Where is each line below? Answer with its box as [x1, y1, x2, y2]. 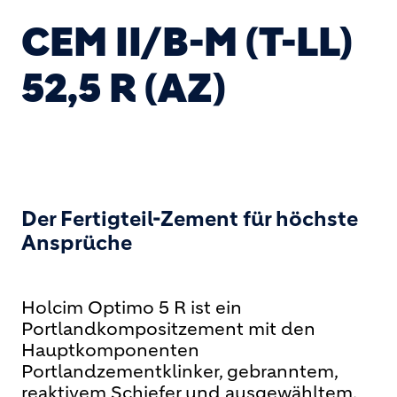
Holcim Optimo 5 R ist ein [21, 297, 242, 319]
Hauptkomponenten [21, 339, 199, 362]
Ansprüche [21, 230, 132, 255]
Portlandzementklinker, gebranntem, [21, 361, 339, 383]
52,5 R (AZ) [21, 64, 226, 113]
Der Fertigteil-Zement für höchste [21, 206, 358, 231]
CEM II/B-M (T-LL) [21, 18, 353, 66]
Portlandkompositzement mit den [21, 318, 315, 340]
